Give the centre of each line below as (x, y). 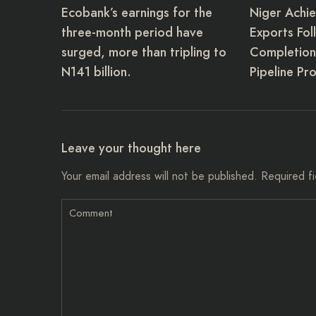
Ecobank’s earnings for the (137, 13)
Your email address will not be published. (159, 177)
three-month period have (132, 33)
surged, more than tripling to (144, 53)
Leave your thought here (131, 148)
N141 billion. (96, 72)
